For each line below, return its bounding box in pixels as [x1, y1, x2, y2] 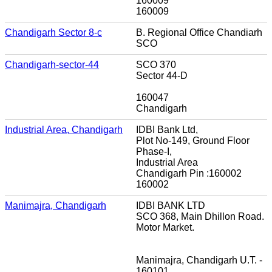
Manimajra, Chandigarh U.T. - [136, 254, 262, 265]
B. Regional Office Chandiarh [136, 27, 262, 38]
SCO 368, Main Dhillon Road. [136, 211, 264, 222]
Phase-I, [136, 146, 172, 157]
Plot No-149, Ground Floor [136, 135, 250, 146]
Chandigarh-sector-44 [5, 59, 99, 70]
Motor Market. [136, 222, 194, 233]
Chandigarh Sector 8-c [5, 27, 102, 38]
